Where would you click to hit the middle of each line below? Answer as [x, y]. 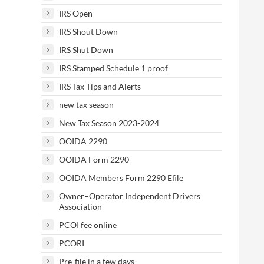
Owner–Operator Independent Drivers [130, 196]
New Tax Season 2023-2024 [109, 123]
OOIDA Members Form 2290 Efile [121, 178]
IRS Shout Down [88, 32]
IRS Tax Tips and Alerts [100, 86]
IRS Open [76, 13]
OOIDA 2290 [83, 141]
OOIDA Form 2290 [94, 159]
